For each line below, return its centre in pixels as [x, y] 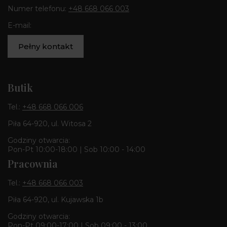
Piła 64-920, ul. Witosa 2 [50, 124]
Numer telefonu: [38, 9]
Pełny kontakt [46, 46]
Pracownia [33, 164]
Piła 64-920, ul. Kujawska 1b [55, 200]
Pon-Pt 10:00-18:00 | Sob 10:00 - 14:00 [77, 150]
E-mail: [20, 26]
